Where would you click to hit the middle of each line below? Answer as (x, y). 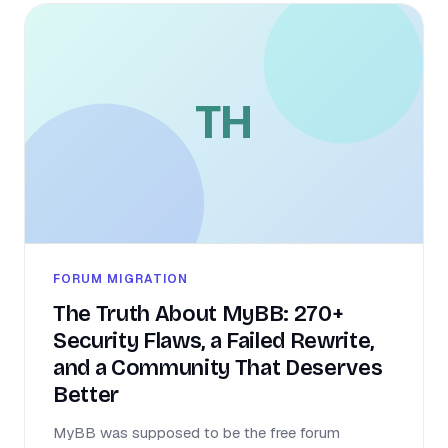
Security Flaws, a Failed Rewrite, (214, 340)
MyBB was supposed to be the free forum (196, 432)
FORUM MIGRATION (121, 278)
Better (86, 394)
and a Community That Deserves (218, 367)
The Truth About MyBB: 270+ (198, 313)
